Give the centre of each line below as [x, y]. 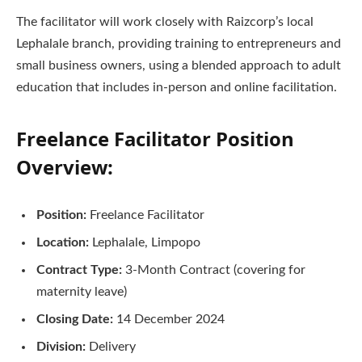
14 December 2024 [169, 319]
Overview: [65, 167]
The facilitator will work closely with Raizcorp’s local [165, 22]
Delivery [111, 347]
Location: [63, 242]
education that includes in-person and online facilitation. [177, 88]
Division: [61, 347]
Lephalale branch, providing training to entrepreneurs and [179, 44]
